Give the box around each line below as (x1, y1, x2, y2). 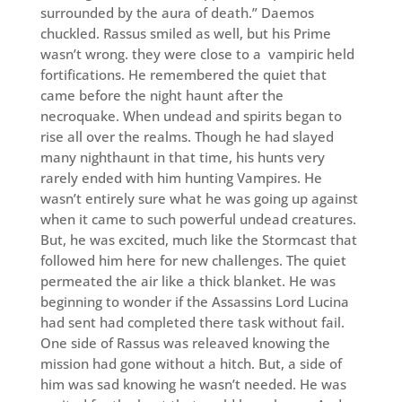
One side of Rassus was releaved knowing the (39, 334, 330, 353)
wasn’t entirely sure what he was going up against (39, 189, 358, 208)
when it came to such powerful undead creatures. (39, 210, 356, 229)
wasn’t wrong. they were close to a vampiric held (39, 45, 354, 64)
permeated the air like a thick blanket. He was (39, 272, 336, 291)
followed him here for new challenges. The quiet (39, 251, 346, 270)
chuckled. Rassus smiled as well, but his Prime (39, 24, 331, 43)
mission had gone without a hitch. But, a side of (39, 354, 342, 373)
